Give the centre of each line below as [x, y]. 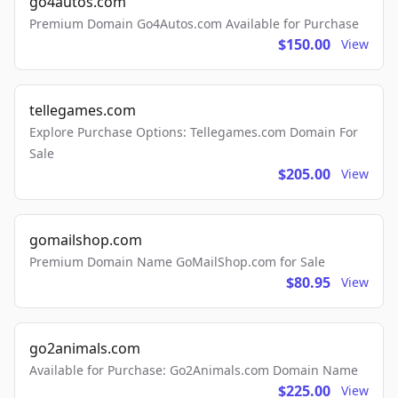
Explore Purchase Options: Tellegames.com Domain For [194, 132]
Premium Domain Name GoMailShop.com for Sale [177, 262]
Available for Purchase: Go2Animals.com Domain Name [194, 370]
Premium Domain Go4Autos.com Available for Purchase [194, 24]
